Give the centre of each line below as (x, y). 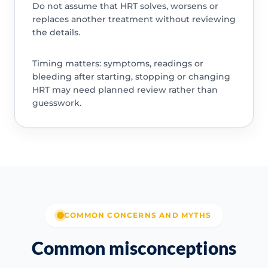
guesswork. (57, 103)
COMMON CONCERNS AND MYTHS (138, 215)
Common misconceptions (134, 247)
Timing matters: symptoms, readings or (118, 64)
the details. (56, 33)
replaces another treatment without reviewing (134, 19)
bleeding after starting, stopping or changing (131, 77)
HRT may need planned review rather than (125, 90)
